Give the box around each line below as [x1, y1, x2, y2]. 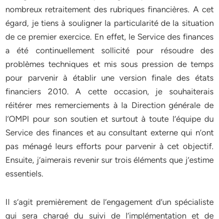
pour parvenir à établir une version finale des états [5, 73, 214, 83]
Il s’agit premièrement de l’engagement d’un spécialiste [5, 197, 214, 207]
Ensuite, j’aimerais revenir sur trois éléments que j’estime [5, 155, 214, 165]
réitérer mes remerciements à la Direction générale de [5, 100, 214, 110]
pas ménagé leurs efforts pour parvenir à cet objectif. [5, 141, 214, 151]
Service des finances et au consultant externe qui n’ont [5, 128, 214, 137]
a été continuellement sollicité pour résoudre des [5, 45, 214, 55]
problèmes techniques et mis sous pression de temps [5, 59, 214, 69]
